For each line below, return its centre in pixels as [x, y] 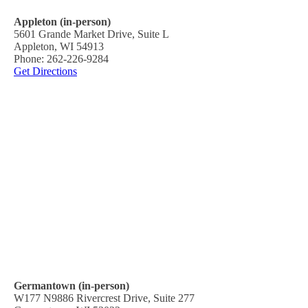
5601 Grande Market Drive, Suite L [91, 34]
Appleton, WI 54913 [59, 46]
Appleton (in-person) [62, 21]
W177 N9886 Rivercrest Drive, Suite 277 [104, 298]
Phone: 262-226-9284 [61, 58]
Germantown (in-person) [71, 285]
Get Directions [45, 71]
